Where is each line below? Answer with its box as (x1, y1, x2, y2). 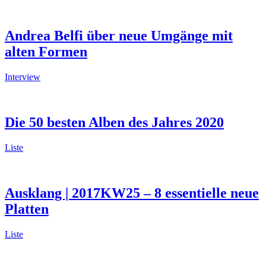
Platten (5, 201, 49, 217)
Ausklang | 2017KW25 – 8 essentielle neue (5, 185, 259, 201)
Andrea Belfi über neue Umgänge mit (5, 28, 233, 44)
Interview (5, 72, 40, 83)
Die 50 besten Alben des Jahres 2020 (5, 114, 224, 130)
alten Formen (5, 44, 87, 60)
